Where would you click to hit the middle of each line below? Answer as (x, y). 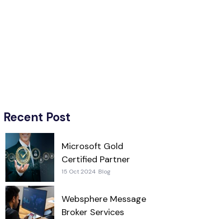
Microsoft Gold (92, 146)
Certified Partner (96, 160)
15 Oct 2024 (78, 172)
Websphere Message (104, 199)
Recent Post (37, 117)
